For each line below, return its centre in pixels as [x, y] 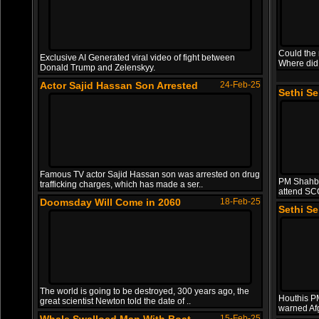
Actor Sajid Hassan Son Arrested [119, 85]
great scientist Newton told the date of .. [115, 301]
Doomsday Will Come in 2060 [110, 202]
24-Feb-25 [240, 85]
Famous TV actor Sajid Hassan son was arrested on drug [150, 174]
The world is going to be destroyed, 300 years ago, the [145, 291]
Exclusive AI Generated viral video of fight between [137, 58]
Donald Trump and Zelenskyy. [98, 68]
